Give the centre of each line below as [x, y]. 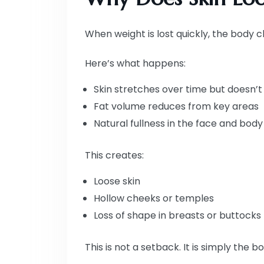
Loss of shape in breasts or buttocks [177, 215]
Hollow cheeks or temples [154, 198]
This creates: [114, 155]
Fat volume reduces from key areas [176, 106]
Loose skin [117, 181]
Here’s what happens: [135, 63]
